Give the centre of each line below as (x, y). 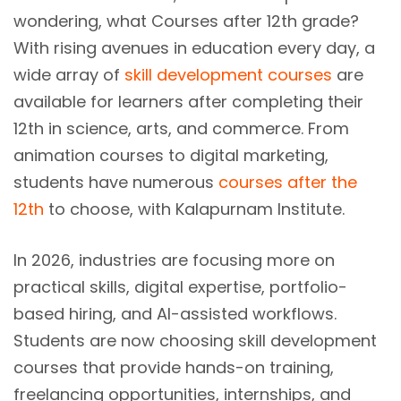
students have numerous (116, 182)
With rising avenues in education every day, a (194, 48)
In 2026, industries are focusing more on (174, 260)
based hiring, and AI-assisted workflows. (175, 314)
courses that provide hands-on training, (174, 367)
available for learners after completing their (188, 102)
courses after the (288, 182)
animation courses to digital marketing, (171, 155)
